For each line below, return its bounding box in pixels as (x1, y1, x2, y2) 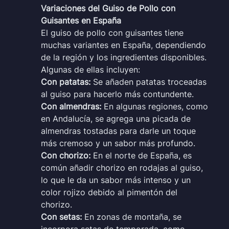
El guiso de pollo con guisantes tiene (41, 27, 184, 38)
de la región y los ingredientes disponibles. (41, 52, 207, 62)
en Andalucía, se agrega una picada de (41, 113, 191, 124)
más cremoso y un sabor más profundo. (41, 138, 195, 148)
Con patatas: (41, 76, 90, 87)
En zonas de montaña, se (82, 211, 181, 222)
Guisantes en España (41, 15, 121, 26)
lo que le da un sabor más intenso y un (41, 174, 191, 185)
